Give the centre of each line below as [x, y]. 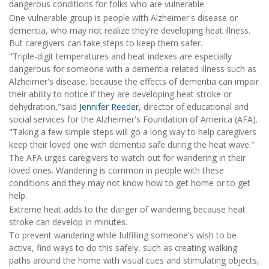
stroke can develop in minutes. [68, 222]
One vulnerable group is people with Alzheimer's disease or [123, 17]
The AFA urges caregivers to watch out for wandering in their [127, 158]
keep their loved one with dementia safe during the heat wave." [132, 145]
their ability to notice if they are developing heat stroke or [120, 94]
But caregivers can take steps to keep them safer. [106, 43]
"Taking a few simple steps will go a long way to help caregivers [133, 132]
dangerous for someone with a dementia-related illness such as [133, 69]
